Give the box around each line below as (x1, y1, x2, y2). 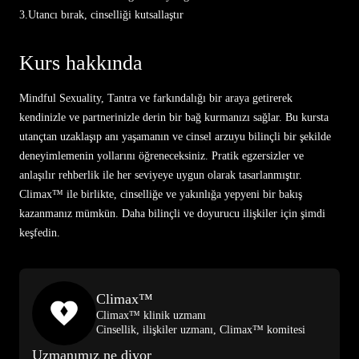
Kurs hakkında (19, 51, 143, 75)
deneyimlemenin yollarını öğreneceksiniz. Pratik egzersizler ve (19, 150, 304, 162)
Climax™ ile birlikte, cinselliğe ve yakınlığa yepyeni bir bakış (19, 188, 302, 200)
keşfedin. (19, 227, 60, 239)
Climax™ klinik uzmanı (96, 309, 206, 321)
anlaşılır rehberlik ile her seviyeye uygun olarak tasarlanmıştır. (19, 169, 302, 181)
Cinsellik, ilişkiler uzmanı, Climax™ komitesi (96, 324, 305, 336)
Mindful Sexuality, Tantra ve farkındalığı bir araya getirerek (19, 92, 292, 104)
